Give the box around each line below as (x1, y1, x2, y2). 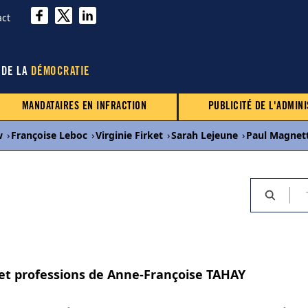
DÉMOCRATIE (30, 67, 90, 78)
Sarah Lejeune (171, 129, 238, 142)
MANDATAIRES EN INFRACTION (21, 101, 147, 112)
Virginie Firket (96, 129, 163, 142)
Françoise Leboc (11, 129, 87, 142)
